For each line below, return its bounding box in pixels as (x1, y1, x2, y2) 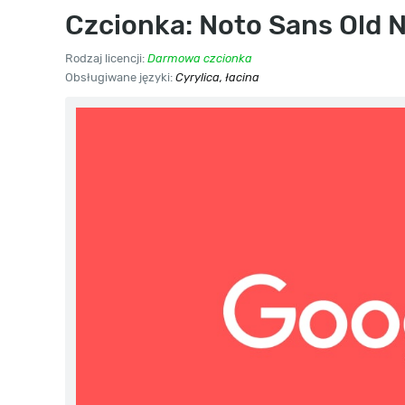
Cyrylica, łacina (175, 71, 259, 84)
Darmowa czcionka (147, 52, 252, 65)
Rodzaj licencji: (65, 52, 147, 65)
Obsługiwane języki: (65, 71, 175, 84)
